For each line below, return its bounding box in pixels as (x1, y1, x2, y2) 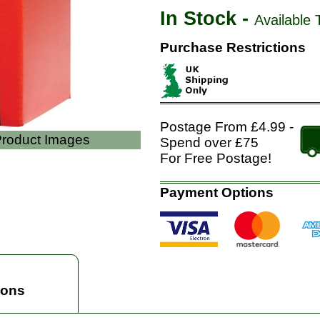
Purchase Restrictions (160, 40, 306, 55)
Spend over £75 (160, 135, 259, 150)
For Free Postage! (160, 151, 271, 166)
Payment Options (160, 185, 274, 200)
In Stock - (160, 8, 254, 29)
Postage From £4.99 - (160, 119, 294, 134)
